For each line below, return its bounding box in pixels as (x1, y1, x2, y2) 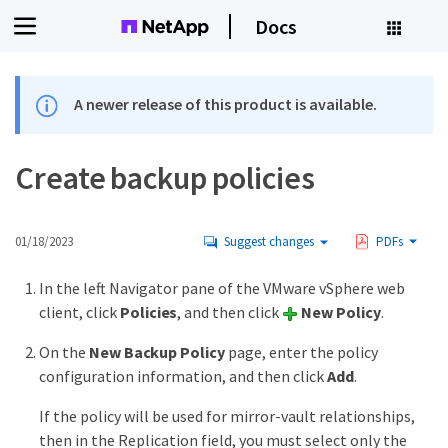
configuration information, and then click (39, 366, 327, 387)
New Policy (301, 302, 381, 323)
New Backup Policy (89, 342, 225, 363)
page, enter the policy (224, 342, 378, 363)
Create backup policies (15, 158, 315, 199)
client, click (39, 302, 120, 323)
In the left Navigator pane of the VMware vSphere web (39, 278, 405, 299)
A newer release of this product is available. (74, 94, 378, 114)
